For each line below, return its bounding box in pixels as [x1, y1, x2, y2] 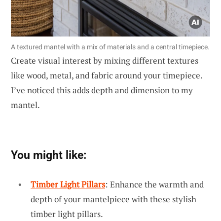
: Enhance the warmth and [105, 178, 204, 190]
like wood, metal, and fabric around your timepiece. [11, 69, 202, 81]
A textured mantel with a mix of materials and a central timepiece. [11, 42, 210, 51]
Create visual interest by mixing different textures [11, 54, 198, 66]
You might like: [11, 147, 86, 162]
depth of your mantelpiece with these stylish [31, 193, 196, 205]
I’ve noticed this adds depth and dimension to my [11, 84, 193, 96]
